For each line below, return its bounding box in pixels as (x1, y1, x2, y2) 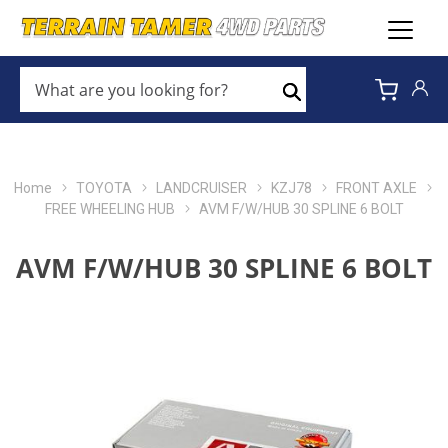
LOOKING (25, 116, 79, 132)
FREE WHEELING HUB (44, 201, 175, 217)
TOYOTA (75, 180, 132, 196)
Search (292, 101, 337, 117)
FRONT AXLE (335, 180, 417, 196)
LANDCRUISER (155, 180, 247, 196)
